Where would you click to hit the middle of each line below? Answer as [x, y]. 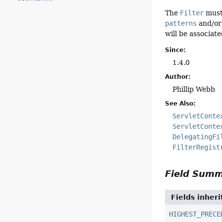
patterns [181, 24]
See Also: [181, 104]
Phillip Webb [194, 89]
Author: [178, 77]
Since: [176, 50]
